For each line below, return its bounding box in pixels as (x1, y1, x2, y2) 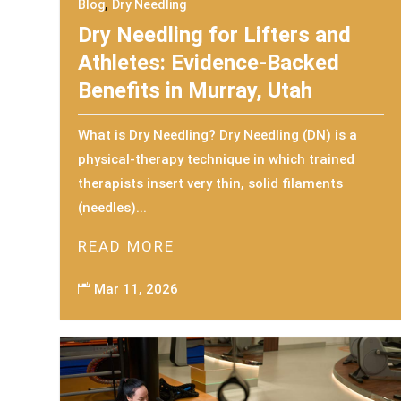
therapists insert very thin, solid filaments (78, 175, 344, 192)
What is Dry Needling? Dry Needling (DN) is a (78, 126, 358, 143)
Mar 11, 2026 (94, 280, 179, 297)
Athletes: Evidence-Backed (78, 49, 340, 75)
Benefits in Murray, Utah (78, 77, 313, 103)
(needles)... (78, 199, 148, 216)
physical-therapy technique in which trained (78, 150, 355, 167)
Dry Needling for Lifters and (78, 21, 352, 47)
